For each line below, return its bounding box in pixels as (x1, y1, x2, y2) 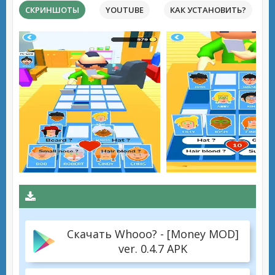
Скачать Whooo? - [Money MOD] (67, 227, 239, 241)
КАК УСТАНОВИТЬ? (170, 4, 246, 15)
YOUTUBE (106, 4, 144, 15)
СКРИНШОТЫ (25, 4, 79, 15)
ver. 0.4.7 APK (118, 241, 187, 256)
